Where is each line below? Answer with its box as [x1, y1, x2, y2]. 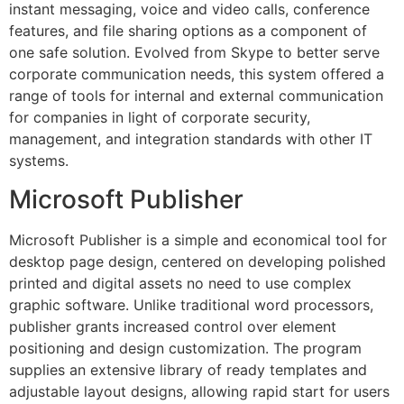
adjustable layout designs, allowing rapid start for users [9, 381, 390, 400]
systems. [9, 151, 69, 170]
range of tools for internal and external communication [9, 87, 383, 106]
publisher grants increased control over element [9, 317, 336, 335]
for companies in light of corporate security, [9, 108, 310, 127]
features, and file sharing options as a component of [9, 22, 367, 41]
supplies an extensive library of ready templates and [9, 360, 367, 379]
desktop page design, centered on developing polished [9, 252, 386, 271]
